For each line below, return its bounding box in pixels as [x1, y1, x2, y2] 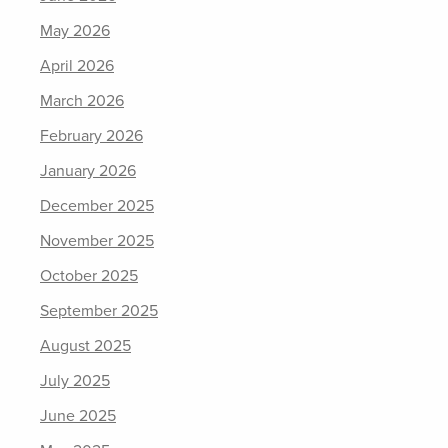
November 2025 [40, 230, 154, 251]
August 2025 [40, 335, 131, 356]
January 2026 [40, 160, 136, 181]
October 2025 [40, 265, 138, 286]
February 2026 [40, 125, 143, 146]
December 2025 [40, 195, 154, 216]
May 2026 [40, 20, 110, 41]
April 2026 [40, 55, 114, 76]
